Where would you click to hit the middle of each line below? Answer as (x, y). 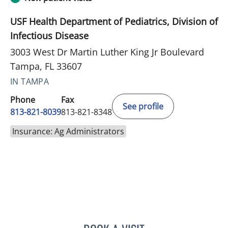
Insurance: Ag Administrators (68, 131)
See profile (143, 106)
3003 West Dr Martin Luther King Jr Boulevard (107, 52)
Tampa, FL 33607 (46, 66)
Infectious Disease (49, 35)
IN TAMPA (30, 81)
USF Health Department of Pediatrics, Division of (114, 21)
